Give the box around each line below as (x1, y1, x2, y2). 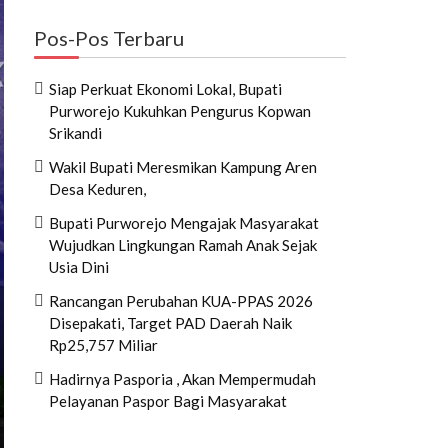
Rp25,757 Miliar (49, 335, 158, 354)
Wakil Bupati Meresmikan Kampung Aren (49, 157, 317, 176)
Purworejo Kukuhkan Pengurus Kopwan (49, 101, 311, 120)
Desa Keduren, (49, 179, 146, 198)
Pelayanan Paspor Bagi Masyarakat (49, 391, 287, 410)
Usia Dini (49, 257, 109, 276)
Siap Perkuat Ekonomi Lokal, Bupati (49, 79, 282, 98)
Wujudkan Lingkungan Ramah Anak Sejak (49, 235, 317, 254)
